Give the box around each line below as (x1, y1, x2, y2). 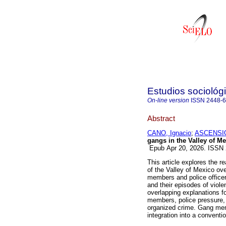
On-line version (147, 97, 189, 104)
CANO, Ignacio (147, 129, 191, 137)
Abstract (147, 114, 175, 123)
